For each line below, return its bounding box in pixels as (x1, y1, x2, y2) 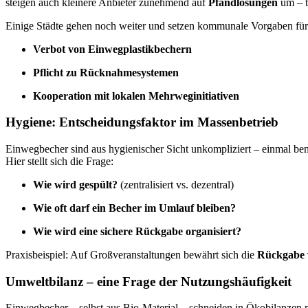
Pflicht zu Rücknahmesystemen (33, 66, 179, 78)
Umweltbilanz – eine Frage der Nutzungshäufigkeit (5, 274, 291, 289)
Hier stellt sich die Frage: (5, 155, 113, 167)
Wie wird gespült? (33, 178, 118, 190)
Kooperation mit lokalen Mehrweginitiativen (33, 89, 239, 102)
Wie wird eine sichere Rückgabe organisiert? (33, 225, 241, 237)
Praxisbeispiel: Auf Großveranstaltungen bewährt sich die (5, 248, 257, 261)
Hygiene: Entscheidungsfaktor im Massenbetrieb (5, 115, 278, 130)
